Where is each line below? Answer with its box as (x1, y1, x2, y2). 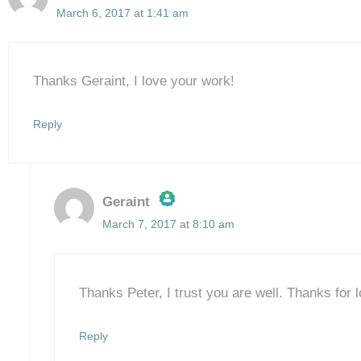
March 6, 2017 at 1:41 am (56, 6, 189, 19)
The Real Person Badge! (109, 230, 263, 246)
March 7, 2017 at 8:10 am (102, 218, 234, 231)
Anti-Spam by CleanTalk (109, 258, 254, 274)
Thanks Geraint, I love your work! (33, 73, 234, 89)
